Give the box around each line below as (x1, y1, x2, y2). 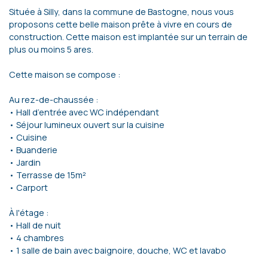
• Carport (9, 182, 48, 194)
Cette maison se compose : (9, 69, 120, 81)
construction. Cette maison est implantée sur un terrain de (9, 31, 248, 43)
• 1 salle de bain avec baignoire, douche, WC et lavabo (9, 245, 226, 257)
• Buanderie (9, 144, 57, 156)
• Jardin (9, 157, 41, 169)
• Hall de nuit (9, 220, 61, 232)
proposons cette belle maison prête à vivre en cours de (9, 19, 232, 31)
